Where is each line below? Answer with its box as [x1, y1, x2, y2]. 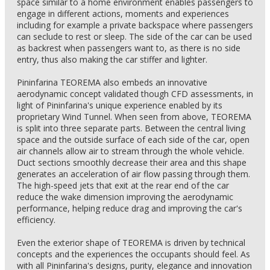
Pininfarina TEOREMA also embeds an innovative [17, 77, 207, 88]
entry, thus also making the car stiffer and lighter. [17, 54, 207, 65]
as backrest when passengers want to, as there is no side [17, 42, 240, 54]
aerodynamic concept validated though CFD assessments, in [17, 88, 253, 99]
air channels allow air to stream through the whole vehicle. [17, 145, 244, 157]
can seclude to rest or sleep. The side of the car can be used [17, 31, 252, 42]
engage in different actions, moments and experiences [17, 8, 229, 19]
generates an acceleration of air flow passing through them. [17, 168, 250, 180]
